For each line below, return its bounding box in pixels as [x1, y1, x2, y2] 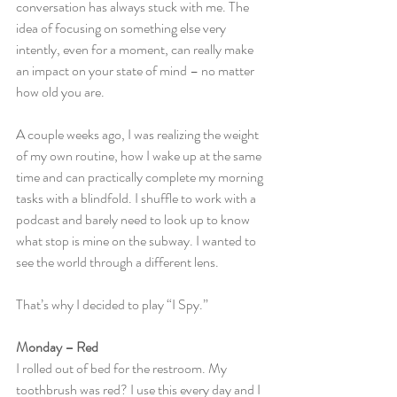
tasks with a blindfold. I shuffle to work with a [16, 188, 259, 208]
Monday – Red [16, 337, 98, 357]
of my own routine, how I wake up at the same [16, 145, 264, 166]
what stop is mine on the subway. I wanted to [16, 230, 259, 251]
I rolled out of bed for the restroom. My [16, 358, 230, 378]
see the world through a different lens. [16, 252, 219, 272]
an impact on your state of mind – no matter [16, 60, 257, 81]
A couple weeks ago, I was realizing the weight [16, 124, 261, 144]
